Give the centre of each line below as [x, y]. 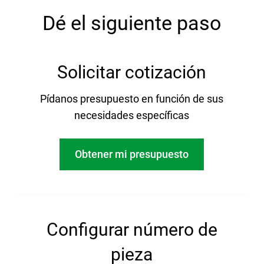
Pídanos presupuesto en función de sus [132, 98]
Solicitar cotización [132, 72]
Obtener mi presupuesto [132, 154]
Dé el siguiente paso [132, 23]
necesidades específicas [132, 115]
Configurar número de [132, 229]
